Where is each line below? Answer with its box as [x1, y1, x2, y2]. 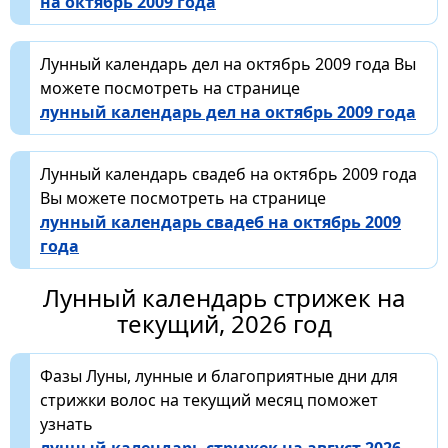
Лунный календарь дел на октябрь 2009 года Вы [40, 53, 416, 76]
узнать [40, 413, 93, 436]
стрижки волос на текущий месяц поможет [40, 389, 378, 412]
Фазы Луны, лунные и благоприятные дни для [40, 365, 398, 388]
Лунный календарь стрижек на [43, 281, 405, 315]
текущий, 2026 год [116, 307, 332, 341]
